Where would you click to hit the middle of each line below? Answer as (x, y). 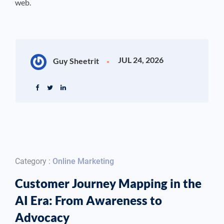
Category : (34, 161)
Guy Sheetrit (75, 61)
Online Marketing (83, 161)
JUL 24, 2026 (141, 60)
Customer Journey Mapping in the (108, 183)
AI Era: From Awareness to (88, 200)
